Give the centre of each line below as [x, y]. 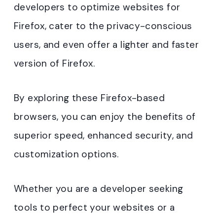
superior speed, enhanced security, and [104, 135]
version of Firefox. [55, 63]
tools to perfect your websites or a [94, 207]
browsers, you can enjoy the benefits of [105, 116]
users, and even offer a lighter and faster [106, 44]
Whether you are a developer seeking [99, 188]
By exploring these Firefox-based [90, 98]
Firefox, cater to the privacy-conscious [103, 26]
